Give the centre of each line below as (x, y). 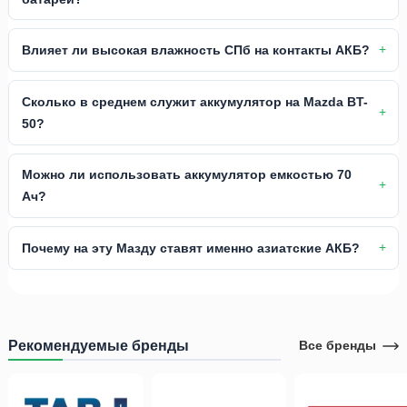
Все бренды (337, 345)
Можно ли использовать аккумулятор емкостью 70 (186, 175)
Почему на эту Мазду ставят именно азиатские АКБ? (190, 248)
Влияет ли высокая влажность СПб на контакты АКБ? (195, 50)
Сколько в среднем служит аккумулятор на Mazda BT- (194, 101)
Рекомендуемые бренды (99, 345)
